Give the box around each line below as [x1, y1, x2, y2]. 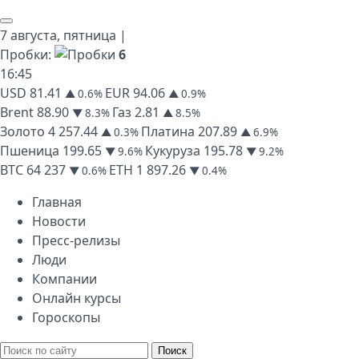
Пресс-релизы [32, 232, 120, 249]
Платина [141, 123, 195, 140]
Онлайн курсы [32, 289, 121, 307]
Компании [32, 270, 97, 288]
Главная [32, 193, 82, 211]
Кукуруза [145, 142, 200, 159]
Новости [32, 212, 86, 230]
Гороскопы [32, 309, 100, 326]
